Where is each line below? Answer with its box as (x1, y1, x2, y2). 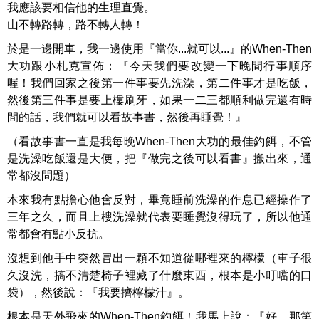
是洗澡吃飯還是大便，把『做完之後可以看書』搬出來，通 (7, 152, 312, 164)
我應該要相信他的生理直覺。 (7, 1, 155, 14)
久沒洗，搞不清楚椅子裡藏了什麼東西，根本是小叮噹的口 (7, 269, 312, 281)
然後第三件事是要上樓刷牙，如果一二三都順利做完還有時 (7, 94, 312, 106)
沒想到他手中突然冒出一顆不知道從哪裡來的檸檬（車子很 (7, 252, 312, 264)
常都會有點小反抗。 (7, 228, 110, 240)
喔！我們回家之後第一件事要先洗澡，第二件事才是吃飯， (7, 77, 312, 89)
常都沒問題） (7, 169, 75, 182)
